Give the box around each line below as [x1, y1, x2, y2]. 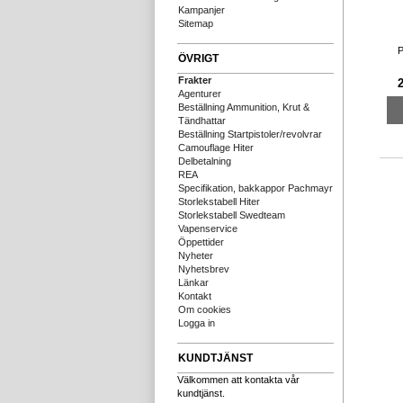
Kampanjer [178, 4, 225, 15]
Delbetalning [178, 156, 231, 166]
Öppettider [178, 237, 224, 247]
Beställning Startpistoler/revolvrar [178, 129, 322, 139]
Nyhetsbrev [178, 264, 229, 274]
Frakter [178, 75, 211, 85]
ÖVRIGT [178, 52, 219, 65]
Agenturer [178, 88, 221, 99]
